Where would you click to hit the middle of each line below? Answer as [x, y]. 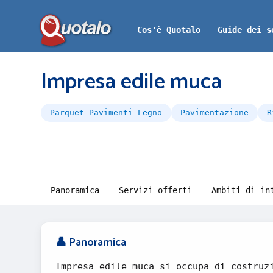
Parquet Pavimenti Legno [106, 112]
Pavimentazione [214, 112]
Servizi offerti [155, 190]
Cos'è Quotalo [169, 30]
